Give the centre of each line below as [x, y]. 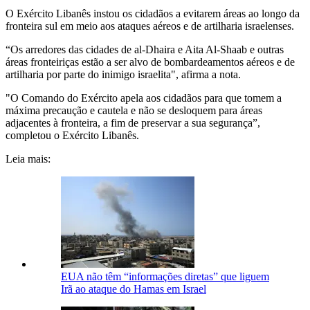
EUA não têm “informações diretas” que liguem [165, 276]
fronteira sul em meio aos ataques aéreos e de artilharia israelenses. [150, 26]
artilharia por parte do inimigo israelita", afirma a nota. [123, 74]
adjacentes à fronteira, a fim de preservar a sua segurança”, [133, 122]
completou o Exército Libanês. [72, 135]
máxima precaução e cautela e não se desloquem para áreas [134, 110]
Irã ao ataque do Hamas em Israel [134, 289]
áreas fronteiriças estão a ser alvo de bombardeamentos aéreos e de [150, 62]
